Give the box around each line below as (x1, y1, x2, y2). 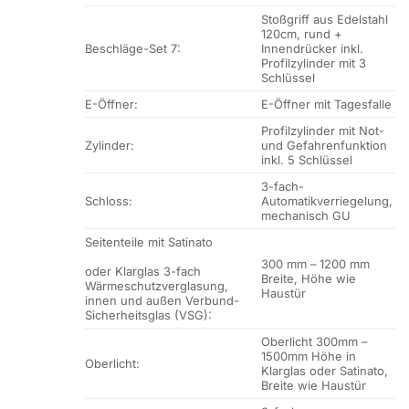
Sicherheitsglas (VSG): (85, 308, 212, 323)
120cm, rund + (261, 26, 343, 42)
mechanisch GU (261, 208, 351, 224)
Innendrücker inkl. (261, 41, 364, 57)
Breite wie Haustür (261, 378, 367, 393)
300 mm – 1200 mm (261, 257, 371, 272)
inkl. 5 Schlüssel (261, 152, 353, 168)
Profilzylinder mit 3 (261, 56, 367, 71)
